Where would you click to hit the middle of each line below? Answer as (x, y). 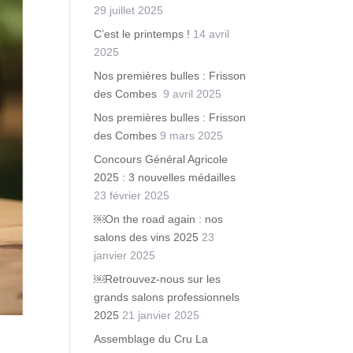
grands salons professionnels (167, 297)
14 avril (212, 34)
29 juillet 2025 (129, 10)
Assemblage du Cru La (151, 339)
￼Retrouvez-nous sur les (158, 279)
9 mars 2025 (192, 136)
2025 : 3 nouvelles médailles (165, 177)
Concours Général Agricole (161, 159)
